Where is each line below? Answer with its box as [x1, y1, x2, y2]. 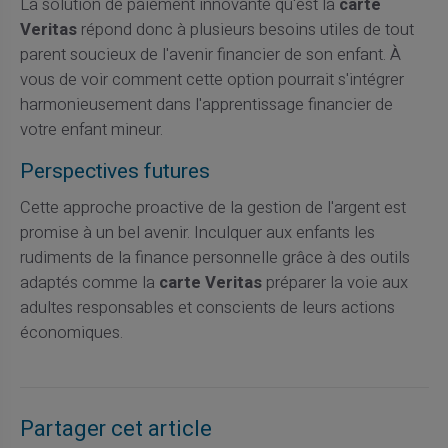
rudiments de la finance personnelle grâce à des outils [19, 246, 410, 271]
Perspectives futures [19, 156, 210, 188]
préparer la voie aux [261, 271, 408, 296]
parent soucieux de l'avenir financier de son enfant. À [19, 42, 401, 67]
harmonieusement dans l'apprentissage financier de [19, 92, 393, 117]
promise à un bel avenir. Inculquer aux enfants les [19, 221, 375, 246]
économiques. [19, 321, 123, 346]
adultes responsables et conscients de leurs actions [19, 296, 395, 321]
